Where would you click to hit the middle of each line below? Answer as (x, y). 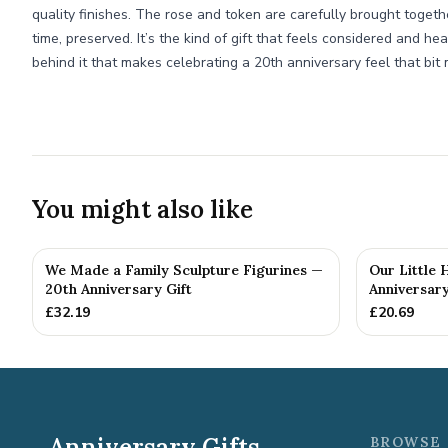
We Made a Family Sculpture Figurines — (184, 270)
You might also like (142, 209)
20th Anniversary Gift (118, 289)
